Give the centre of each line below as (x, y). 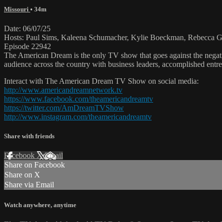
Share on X (22, 175)
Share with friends (29, 136)
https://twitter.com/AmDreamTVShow (64, 108)
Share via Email (29, 185)
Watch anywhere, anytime (40, 205)
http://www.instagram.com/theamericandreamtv (78, 117)
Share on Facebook (35, 165)
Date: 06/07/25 (27, 29)
